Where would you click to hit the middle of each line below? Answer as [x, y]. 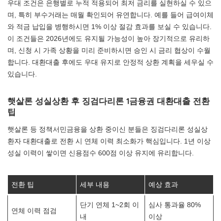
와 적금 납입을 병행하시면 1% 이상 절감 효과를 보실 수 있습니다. [110, 27]
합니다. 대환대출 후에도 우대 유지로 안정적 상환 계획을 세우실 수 [110, 62]
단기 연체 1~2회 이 [110, 205]
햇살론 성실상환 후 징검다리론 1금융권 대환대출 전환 [109, 101]
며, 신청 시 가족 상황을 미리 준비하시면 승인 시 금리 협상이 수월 [109, 50]
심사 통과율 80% [175, 205]
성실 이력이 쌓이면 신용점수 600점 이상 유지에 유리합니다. [101, 153]
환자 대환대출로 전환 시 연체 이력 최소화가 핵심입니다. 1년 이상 [109, 141]
